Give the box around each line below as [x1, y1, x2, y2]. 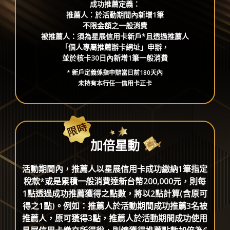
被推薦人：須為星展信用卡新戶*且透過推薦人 [41, 31, 189, 42]
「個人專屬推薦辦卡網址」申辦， [61, 42, 169, 52]
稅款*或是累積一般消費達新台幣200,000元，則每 [24, 176, 206, 187]
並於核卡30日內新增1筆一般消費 [62, 53, 168, 63]
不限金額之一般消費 [82, 21, 147, 31]
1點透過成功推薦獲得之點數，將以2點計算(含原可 [22, 188, 207, 200]
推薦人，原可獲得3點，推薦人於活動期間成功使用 [22, 213, 208, 224]
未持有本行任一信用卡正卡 [78, 79, 152, 88]
